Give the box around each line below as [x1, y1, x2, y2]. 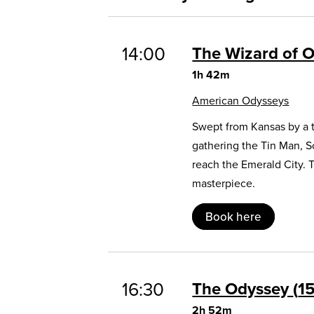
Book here [205, 207, 262, 225]
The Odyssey [192, 275, 294, 301]
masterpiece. [192, 175, 256, 191]
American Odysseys [192, 92, 289, 109]
